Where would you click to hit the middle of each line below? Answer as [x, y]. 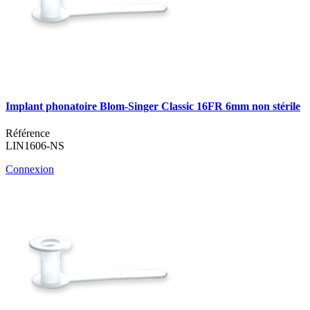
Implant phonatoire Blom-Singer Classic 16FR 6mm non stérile [153, 107]
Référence [28, 134]
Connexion [30, 170]
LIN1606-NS [35, 146]
